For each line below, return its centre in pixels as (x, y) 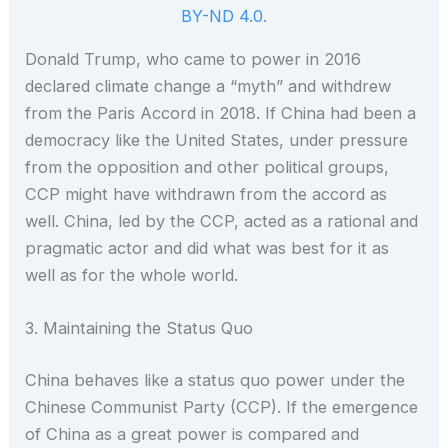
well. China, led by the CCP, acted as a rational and (222, 221)
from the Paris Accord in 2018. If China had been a (221, 113)
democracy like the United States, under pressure (217, 140)
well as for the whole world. (132, 275)
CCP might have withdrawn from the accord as (206, 194)
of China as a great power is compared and (192, 433)
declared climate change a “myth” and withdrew (208, 86)
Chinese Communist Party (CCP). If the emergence (222, 406)
